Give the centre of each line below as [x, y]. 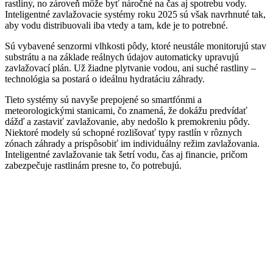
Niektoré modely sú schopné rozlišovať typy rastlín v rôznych [123, 133]
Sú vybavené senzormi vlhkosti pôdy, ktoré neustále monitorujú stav [136, 46]
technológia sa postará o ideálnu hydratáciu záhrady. [105, 79]
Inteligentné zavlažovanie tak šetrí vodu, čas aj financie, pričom [126, 155]
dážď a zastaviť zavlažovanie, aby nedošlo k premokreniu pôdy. [127, 122]
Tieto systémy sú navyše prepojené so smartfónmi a [103, 100]
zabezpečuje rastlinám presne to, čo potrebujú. [93, 166]
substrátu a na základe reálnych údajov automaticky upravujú [122, 57]
